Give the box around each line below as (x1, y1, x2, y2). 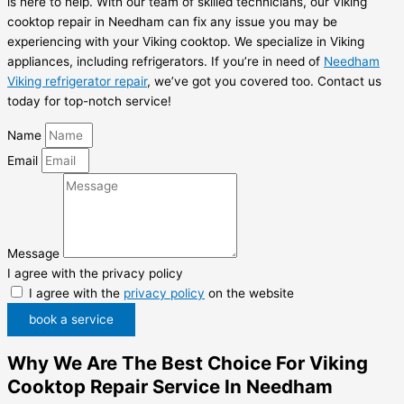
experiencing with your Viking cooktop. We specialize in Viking (7, 33, 364, 49)
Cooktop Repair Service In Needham (7, 375, 333, 399)
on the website (205, 286, 294, 301)
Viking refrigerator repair (7, 73, 147, 88)
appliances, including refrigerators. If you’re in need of (7, 53, 324, 69)
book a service (29, 312, 114, 327)
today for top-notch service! (7, 93, 171, 108)
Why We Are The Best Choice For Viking (7, 352, 368, 375)
